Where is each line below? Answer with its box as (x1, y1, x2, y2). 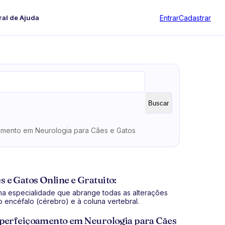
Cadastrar (179, 13, 211, 22)
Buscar (148, 99, 169, 107)
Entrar (160, 13, 179, 22)
